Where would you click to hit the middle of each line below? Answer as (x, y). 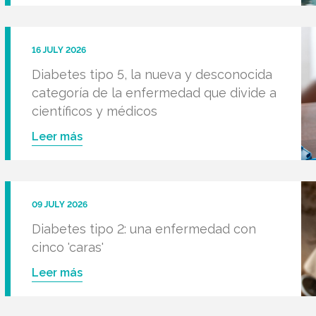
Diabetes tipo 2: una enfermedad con (144, 229)
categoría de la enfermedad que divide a (154, 93)
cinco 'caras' (67, 247)
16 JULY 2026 (59, 50)
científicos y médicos (94, 111)
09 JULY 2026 (59, 205)
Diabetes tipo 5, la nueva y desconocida (152, 74)
